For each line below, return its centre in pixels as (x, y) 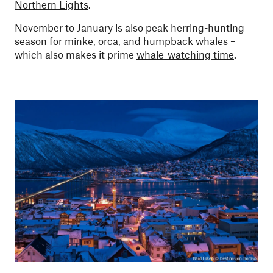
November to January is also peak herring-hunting (129, 27)
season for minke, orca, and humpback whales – (125, 41)
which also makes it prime (76, 54)
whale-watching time (185, 54)
